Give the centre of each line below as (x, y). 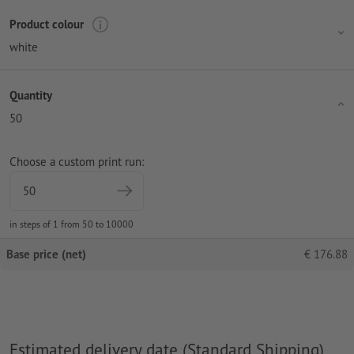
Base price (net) (46, 254)
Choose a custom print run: (77, 161)
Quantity (31, 96)
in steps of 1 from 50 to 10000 (72, 224)
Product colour (47, 24)
